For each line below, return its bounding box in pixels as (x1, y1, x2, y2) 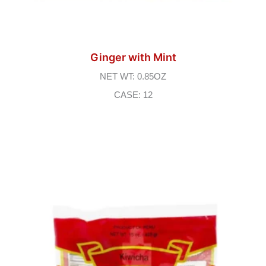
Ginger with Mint (90, 51, 176, 64)
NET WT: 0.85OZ (100, 72, 166, 81)
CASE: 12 (113, 90, 153, 100)
